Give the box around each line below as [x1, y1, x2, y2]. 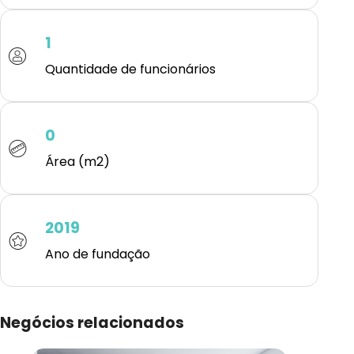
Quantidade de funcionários [45, 59, 216, 78]
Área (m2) [45, 152, 110, 171]
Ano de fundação [45, 244, 150, 263]
